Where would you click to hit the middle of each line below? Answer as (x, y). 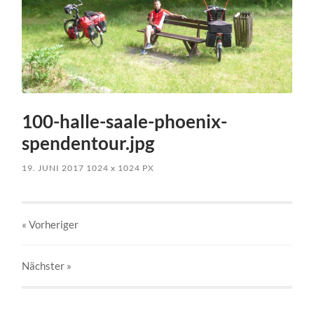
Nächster (45, 266)
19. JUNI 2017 (53, 168)
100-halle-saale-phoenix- (125, 122)
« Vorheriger (50, 225)
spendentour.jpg (88, 143)
